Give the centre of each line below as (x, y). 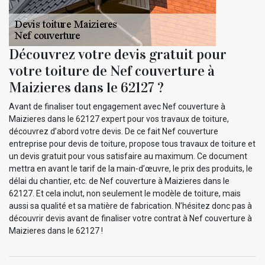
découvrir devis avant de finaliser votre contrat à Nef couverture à (130, 218)
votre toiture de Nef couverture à (112, 71)
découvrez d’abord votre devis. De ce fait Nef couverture (114, 131)
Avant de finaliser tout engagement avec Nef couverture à (117, 106)
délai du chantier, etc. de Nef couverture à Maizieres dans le (119, 181)
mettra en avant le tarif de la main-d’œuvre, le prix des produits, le (131, 168)
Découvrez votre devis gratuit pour (118, 54)
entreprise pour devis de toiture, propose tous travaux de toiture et (132, 143)
